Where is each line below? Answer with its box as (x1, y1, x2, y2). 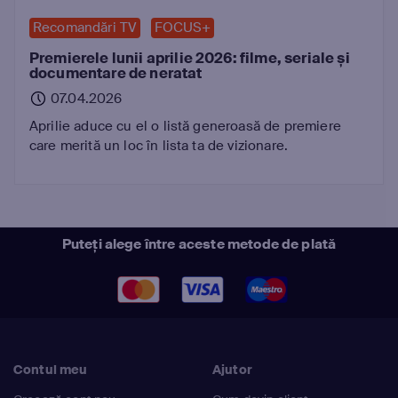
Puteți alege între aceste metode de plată (61, 235, 337, 253)
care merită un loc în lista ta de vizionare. (29, 137, 289, 155)
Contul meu (13, 362, 88, 378)
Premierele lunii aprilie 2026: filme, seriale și (29, 49, 350, 68)
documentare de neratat (29, 64, 203, 83)
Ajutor (212, 362, 252, 378)
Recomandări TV (33, 19, 138, 36)
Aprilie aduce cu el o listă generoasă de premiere (29, 117, 341, 135)
